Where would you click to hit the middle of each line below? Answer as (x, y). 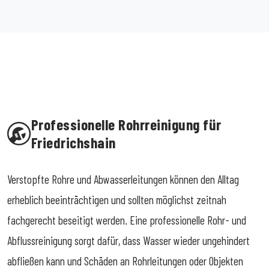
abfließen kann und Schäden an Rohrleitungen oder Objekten (125, 261)
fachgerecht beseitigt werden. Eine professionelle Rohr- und (127, 220)
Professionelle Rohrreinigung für (126, 124)
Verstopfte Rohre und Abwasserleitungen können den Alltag (123, 179)
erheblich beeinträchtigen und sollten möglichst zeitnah (117, 199)
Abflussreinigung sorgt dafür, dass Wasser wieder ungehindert (128, 240)
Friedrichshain (73, 142)
